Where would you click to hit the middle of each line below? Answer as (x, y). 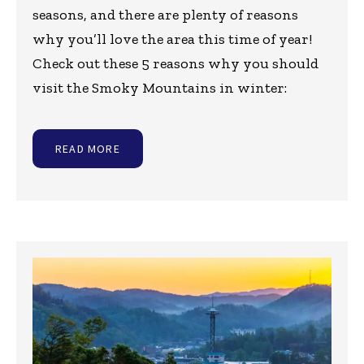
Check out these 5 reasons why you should (175, 64)
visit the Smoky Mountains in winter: (160, 88)
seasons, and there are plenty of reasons (165, 15)
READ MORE (88, 149)
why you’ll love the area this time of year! (172, 39)
